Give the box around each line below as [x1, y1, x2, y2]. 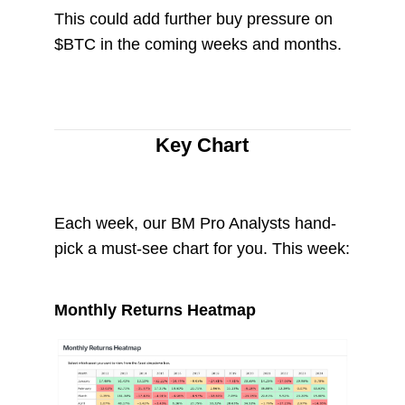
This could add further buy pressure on [53, 10, 333, 29]
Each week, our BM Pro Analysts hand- [53, 214, 336, 233]
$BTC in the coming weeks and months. [53, 35, 342, 54]
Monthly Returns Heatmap [53, 301, 256, 320]
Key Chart [155, 134, 250, 157]
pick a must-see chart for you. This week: [53, 240, 350, 259]
